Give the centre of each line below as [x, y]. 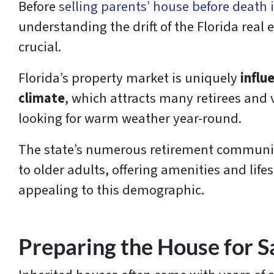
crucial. [41, 47]
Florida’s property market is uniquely [129, 79]
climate [42, 99]
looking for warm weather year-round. [131, 119]
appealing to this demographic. [113, 191]
